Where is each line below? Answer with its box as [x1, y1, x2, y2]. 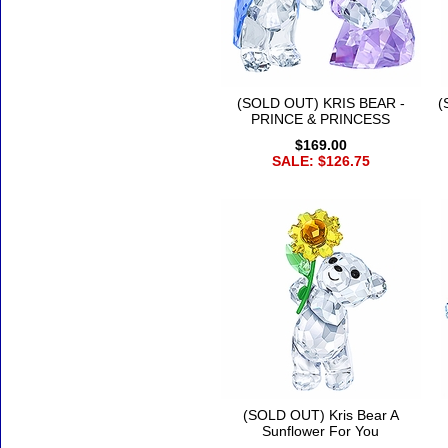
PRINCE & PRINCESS [251, 111, 390, 128]
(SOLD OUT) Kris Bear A [242, 407, 399, 424]
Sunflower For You [262, 423, 379, 440]
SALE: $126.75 [271, 153, 370, 170]
